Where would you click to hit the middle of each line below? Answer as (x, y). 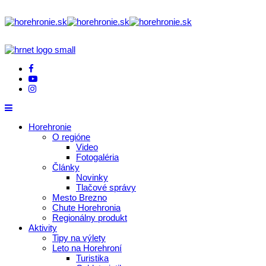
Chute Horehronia (86, 208)
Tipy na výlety (79, 238)
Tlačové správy (106, 187)
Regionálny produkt (90, 218)
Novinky (92, 177)
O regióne (71, 137)
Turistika (92, 258)
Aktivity (43, 228)
